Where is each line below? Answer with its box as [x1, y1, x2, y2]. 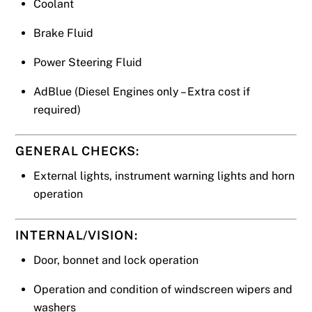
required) [33, 102, 81, 116]
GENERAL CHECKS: [15, 143, 139, 158]
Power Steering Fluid [33, 55, 142, 69]
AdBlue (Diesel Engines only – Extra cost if [33, 84, 250, 98]
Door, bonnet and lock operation [33, 253, 198, 267]
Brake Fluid [33, 26, 93, 40]
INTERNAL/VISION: [15, 228, 138, 243]
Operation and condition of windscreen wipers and [33, 282, 292, 296]
